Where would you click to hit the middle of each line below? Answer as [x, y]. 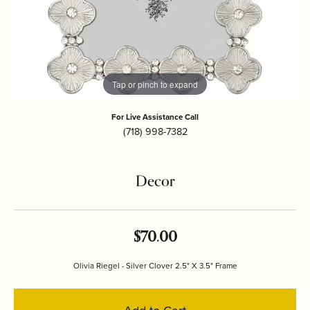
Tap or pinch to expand [155, 84]
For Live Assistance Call [155, 117]
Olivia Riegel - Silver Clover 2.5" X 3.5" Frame [155, 266]
